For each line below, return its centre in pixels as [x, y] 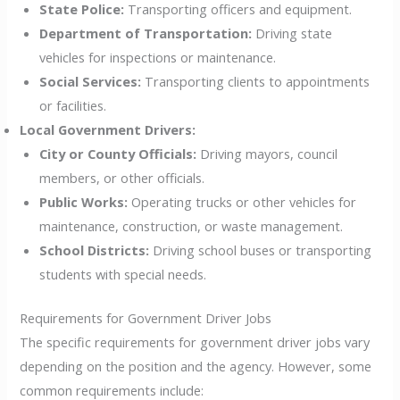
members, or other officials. [122, 178]
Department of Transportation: [146, 33]
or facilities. [73, 106]
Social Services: [91, 82]
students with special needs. [123, 275]
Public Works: [84, 202]
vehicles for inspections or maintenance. [158, 58]
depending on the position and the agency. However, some [196, 366]
